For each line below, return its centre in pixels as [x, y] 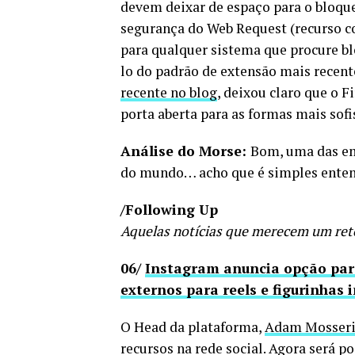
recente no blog [169, 92]
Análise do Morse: [185, 151]
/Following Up [169, 209]
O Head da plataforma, [193, 326]
